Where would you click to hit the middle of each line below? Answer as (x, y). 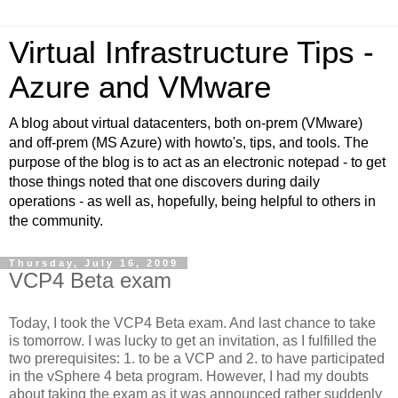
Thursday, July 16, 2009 (94, 263)
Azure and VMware (140, 87)
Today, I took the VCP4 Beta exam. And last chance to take (192, 322)
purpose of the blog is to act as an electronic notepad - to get (197, 162)
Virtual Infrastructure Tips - (191, 52)
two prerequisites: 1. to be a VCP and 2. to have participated (197, 358)
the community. (56, 221)
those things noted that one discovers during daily (164, 182)
